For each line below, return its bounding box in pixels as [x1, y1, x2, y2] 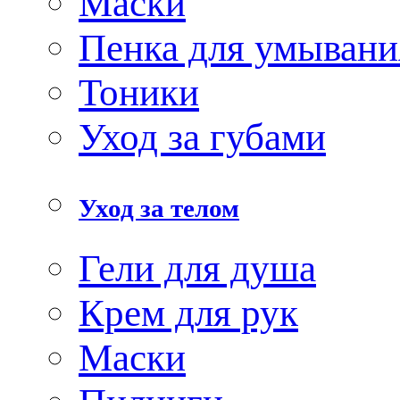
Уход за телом [79, 193, 239, 222]
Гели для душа [79, 246, 316, 289]
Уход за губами [79, 114, 326, 158]
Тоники [79, 70, 199, 113]
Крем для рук [79, 290, 298, 334]
